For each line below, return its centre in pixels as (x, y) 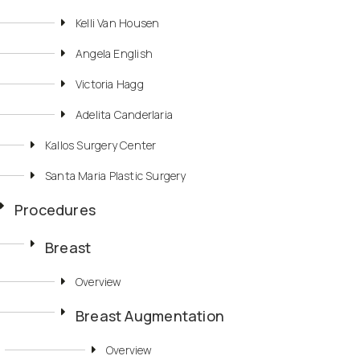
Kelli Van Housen (118, 23)
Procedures (55, 210)
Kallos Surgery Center (101, 145)
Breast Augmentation (150, 316)
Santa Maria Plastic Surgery (116, 176)
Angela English (114, 54)
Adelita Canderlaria (124, 115)
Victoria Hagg (110, 84)
